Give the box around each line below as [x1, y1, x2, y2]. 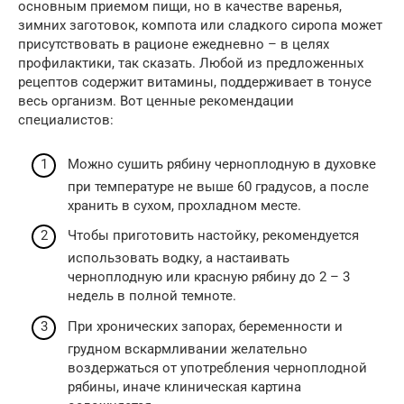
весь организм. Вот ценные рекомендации [18, 93, 294, 109]
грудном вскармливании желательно [68, 340, 308, 357]
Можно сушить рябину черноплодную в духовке [68, 155, 376, 172]
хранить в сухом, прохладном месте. [68, 197, 301, 214]
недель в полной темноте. [68, 288, 236, 304]
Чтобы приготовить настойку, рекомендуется [68, 227, 359, 243]
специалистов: [18, 112, 114, 128]
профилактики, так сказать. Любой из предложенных [18, 55, 363, 71]
